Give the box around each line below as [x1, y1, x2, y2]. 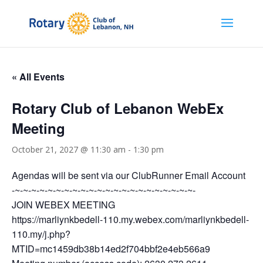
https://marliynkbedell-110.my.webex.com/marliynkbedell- [12, 213, 249, 226]
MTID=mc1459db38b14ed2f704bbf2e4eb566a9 [12, 242, 210, 255]
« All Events [12, 70, 65, 83]
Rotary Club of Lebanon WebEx [12, 98, 224, 118]
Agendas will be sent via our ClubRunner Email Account [12, 168, 245, 182]
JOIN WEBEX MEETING [12, 198, 115, 211]
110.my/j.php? [12, 227, 70, 241]
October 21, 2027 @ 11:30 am [12, 144, 126, 155]
